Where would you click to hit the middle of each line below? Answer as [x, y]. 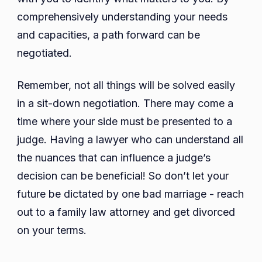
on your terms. [52, 230]
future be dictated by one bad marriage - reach [130, 194]
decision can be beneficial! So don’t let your [123, 176]
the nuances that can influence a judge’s [114, 158]
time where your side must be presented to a [125, 122]
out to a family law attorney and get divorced [126, 212]
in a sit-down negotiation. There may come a [125, 104]
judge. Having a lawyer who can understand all [130, 140]
